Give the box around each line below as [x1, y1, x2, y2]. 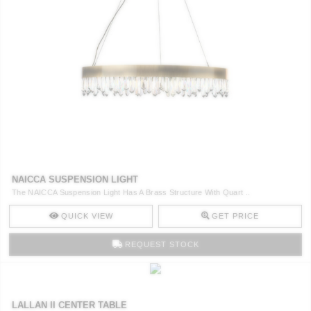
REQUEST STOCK [124, 239, 199, 249]
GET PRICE [212, 211, 259, 220]
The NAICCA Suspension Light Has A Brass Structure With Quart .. [12, 187, 251, 196]
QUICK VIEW [60, 211, 113, 220]
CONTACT [27, 6, 67, 16]
